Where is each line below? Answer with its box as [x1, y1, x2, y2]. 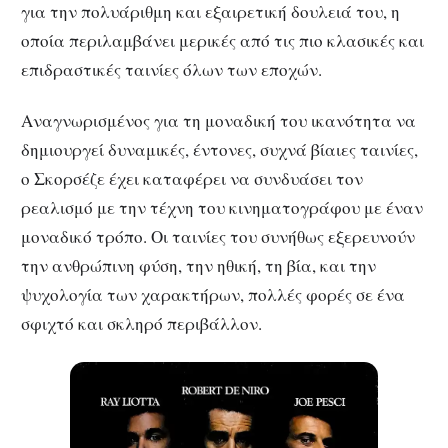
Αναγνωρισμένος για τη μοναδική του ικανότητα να [21, 108, 416, 132]
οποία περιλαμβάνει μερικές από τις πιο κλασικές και [21, 28, 424, 52]
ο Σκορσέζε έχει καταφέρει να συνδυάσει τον [21, 166, 363, 190]
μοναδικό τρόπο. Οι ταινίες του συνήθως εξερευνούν [21, 224, 415, 248]
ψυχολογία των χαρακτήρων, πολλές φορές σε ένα [21, 282, 405, 306]
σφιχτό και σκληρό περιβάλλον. [21, 311, 262, 335]
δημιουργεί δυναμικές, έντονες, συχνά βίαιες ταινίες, [21, 137, 418, 161]
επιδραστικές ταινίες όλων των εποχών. [21, 57, 322, 81]
